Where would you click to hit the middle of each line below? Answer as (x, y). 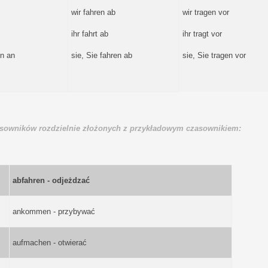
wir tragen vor (205, 12)
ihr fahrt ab (89, 33)
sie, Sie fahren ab (101, 55)
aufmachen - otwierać (49, 242)
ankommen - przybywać (54, 211)
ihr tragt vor (202, 33)
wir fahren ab (93, 12)
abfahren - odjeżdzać (51, 180)
